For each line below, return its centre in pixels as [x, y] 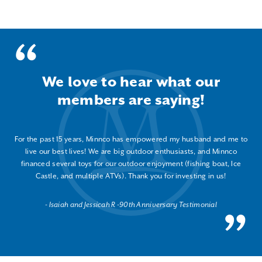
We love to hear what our [131, 82]
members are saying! [131, 100]
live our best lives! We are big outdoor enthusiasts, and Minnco [131, 151]
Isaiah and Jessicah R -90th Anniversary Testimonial [132, 205]
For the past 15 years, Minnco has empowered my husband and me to [131, 139]
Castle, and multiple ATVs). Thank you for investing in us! [131, 176]
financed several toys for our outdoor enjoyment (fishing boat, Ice [131, 164]
